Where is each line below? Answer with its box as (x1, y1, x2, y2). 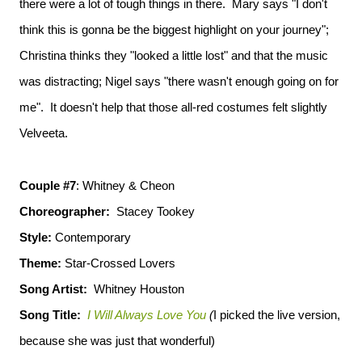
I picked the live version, (213, 308, 340, 322)
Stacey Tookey (110, 204, 195, 218)
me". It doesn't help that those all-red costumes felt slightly (19, 100, 327, 114)
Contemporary (52, 230, 131, 244)
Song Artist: (19, 282, 87, 296)
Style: (19, 230, 52, 244)
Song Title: (19, 308, 81, 322)
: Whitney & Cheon (76, 179, 175, 192)
